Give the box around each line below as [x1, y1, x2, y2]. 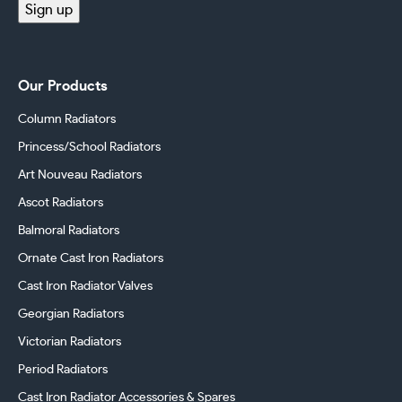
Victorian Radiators [18, 336, 121, 349]
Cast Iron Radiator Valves [18, 280, 153, 293]
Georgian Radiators [18, 308, 124, 321]
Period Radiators [18, 363, 108, 377]
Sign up [25, 3, 73, 18]
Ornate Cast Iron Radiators [18, 252, 163, 266]
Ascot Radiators [18, 197, 103, 210]
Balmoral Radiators [18, 224, 119, 238]
